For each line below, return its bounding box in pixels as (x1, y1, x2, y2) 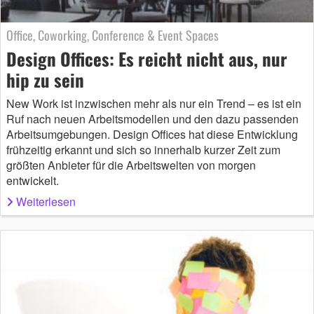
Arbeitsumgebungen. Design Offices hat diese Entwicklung (6, 125, 298, 142)
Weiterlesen (16, 193, 76, 210)
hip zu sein (6, 66, 84, 93)
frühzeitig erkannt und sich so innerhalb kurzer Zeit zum (6, 141, 280, 158)
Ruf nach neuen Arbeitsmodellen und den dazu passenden (6, 110, 299, 127)
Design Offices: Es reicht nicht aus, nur (6, 45, 287, 71)
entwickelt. (6, 172, 59, 189)
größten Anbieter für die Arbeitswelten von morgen (6, 156, 256, 173)
